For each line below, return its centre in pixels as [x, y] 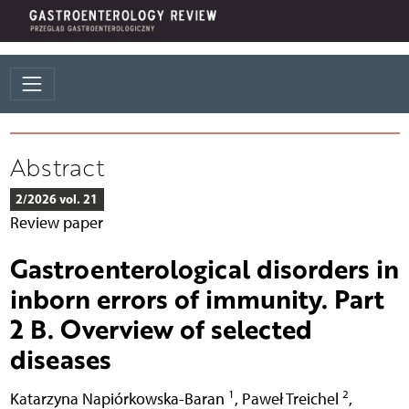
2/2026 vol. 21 [57, 199]
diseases [60, 358]
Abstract [57, 167]
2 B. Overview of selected [161, 328]
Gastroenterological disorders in [204, 268]
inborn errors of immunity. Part [197, 298]
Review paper [57, 222]
